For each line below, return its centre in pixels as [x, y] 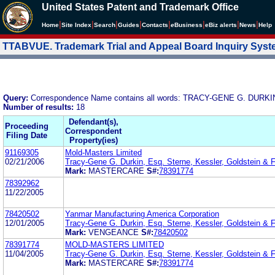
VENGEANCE [115, 232]
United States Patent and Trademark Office [140, 7]
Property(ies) [93, 140]
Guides [129, 25]
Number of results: [40, 107]
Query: [17, 98]
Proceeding [27, 126]
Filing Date [27, 135]
